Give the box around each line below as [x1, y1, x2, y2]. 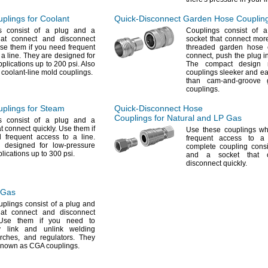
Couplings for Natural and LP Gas [114, 113, 242, 123]
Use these [186, 126, 221, 134]
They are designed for [21, 51, 96, 60]
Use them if [56, 124, 95, 133]
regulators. [40, 233, 75, 242]
